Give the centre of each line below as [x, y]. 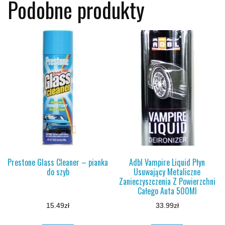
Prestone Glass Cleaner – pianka [58, 162]
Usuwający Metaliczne [167, 172]
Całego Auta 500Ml [167, 191]
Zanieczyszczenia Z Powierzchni [167, 182]
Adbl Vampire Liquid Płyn [167, 162]
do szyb [58, 172]
